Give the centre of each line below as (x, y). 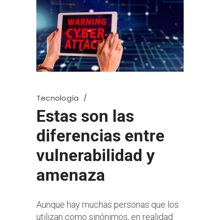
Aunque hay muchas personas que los (108, 204)
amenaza (71, 175)
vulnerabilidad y (96, 155)
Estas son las (85, 116)
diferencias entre (100, 135)
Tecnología (58, 98)
